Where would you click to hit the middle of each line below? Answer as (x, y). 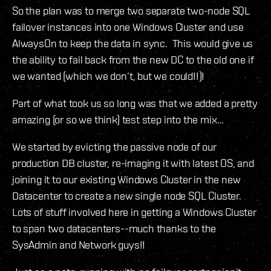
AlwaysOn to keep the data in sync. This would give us (133, 44)
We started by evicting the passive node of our (114, 147)
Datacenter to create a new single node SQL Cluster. (128, 196)
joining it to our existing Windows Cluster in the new (126, 180)
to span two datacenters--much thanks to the (114, 229)
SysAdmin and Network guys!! (81, 245)
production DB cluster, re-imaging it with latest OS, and (133, 163)
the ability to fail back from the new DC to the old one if (133, 60)
